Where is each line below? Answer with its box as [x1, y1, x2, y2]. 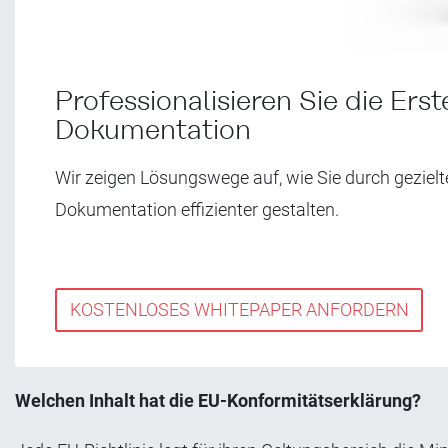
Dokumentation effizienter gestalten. [55, 199, 339, 221]
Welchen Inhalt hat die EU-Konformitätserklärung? [15, 390, 421, 412]
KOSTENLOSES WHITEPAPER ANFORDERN [69, 299, 409, 321]
